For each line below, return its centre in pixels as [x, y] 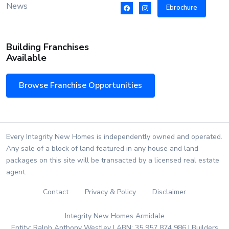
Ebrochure [182, 7]
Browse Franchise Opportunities [81, 85]
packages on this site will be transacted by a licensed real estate [113, 161]
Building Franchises [48, 47]
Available [26, 58]
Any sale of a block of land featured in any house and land [102, 149]
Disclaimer [169, 192]
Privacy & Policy [110, 192]
